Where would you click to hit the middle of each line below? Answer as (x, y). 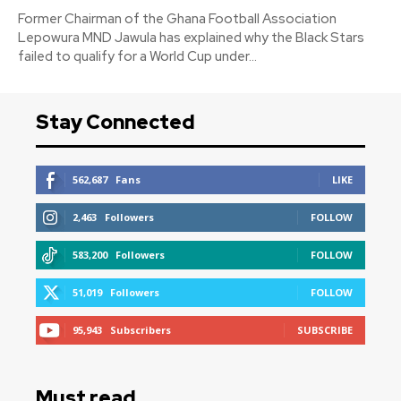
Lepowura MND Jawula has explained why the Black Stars (191, 38)
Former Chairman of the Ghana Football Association (177, 19)
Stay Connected (115, 123)
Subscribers (141, 330)
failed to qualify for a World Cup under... (137, 57)
